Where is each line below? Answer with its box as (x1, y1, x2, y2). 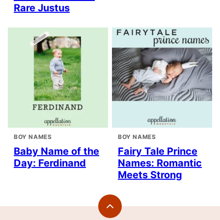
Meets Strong (118, 169, 182, 181)
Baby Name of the (14, 145, 99, 158)
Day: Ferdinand (14, 157, 86, 169)
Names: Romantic (118, 157, 202, 169)
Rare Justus (14, 2, 70, 14)
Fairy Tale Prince (118, 145, 197, 158)
